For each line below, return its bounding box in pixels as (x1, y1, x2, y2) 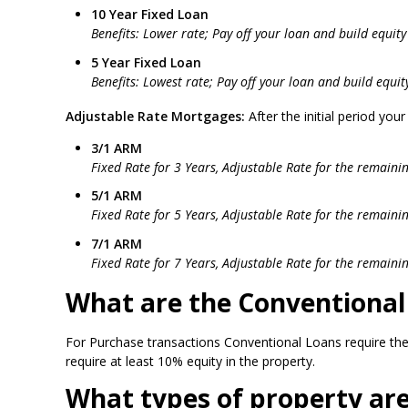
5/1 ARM (91, 187, 142, 205)
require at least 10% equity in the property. (66, 352, 315, 371)
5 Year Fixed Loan (91, 53, 201, 71)
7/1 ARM (91, 234, 142, 252)
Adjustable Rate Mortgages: (66, 107, 245, 125)
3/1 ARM (91, 138, 142, 157)
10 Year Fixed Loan (91, 5, 209, 24)
